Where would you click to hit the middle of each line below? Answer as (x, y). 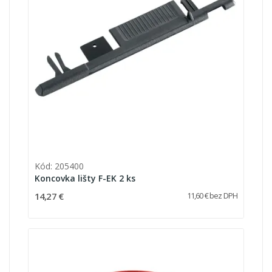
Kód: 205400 (59, 166)
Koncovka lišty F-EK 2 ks (85, 178)
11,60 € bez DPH (212, 195)
